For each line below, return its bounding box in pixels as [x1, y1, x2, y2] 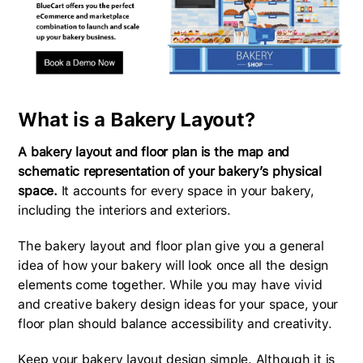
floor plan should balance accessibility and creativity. [18, 315, 332, 331]
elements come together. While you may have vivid [18, 276, 322, 293]
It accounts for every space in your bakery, [61, 182, 314, 199]
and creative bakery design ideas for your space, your [18, 296, 339, 312]
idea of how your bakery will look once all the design [18, 257, 329, 273]
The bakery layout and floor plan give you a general [18, 237, 324, 254]
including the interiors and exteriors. [18, 202, 231, 218]
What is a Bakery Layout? [18, 107, 255, 131]
